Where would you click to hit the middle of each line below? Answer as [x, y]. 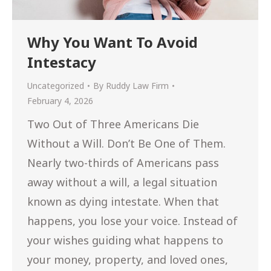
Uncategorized [56, 86]
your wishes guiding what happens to [125, 240]
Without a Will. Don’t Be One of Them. [126, 144]
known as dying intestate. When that [123, 202]
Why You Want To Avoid [113, 42]
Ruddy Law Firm [137, 86]
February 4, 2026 [60, 101]
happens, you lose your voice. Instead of [132, 221]
